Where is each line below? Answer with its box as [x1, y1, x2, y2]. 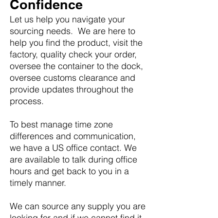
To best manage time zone [10, 119, 113, 130]
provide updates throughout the [10, 84, 133, 95]
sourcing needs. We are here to [10, 25, 135, 36]
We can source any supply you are [10, 200, 145, 212]
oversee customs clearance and [10, 72, 135, 83]
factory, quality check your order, [10, 49, 137, 60]
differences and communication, [10, 130, 136, 142]
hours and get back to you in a [10, 165, 129, 177]
